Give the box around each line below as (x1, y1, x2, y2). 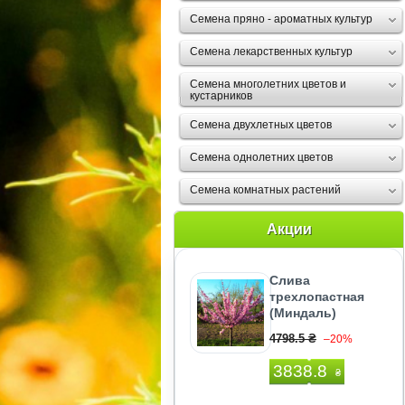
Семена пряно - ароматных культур (190, 13, 372, 25)
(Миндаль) (269, 306, 336, 320)
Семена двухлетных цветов (190, 118, 332, 131)
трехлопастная (269, 289, 364, 304)
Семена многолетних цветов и (190, 78, 346, 90)
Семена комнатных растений (190, 184, 341, 196)
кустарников (190, 89, 252, 102)
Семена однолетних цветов (190, 151, 333, 164)
